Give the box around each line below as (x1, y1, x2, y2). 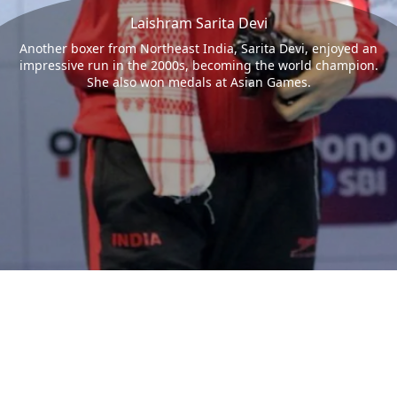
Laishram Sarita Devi (129, 12, 268, 33)
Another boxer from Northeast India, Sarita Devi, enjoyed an (19, 39, 378, 57)
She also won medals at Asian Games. (86, 73, 311, 90)
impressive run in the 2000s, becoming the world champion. (19, 56, 378, 74)
